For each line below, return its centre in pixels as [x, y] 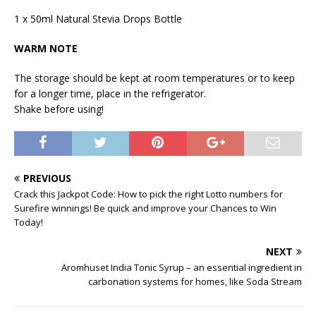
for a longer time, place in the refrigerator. [110, 93]
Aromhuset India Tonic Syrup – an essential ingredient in [182, 267]
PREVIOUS [47, 178]
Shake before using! [59, 109]
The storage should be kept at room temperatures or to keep [154, 78]
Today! [29, 222]
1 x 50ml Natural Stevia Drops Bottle [98, 18]
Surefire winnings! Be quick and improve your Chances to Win [145, 208]
